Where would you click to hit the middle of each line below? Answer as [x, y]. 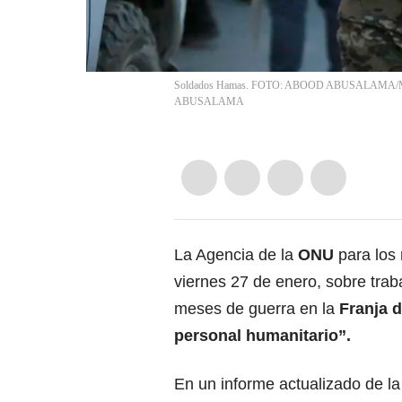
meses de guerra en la [257, 309]
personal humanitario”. [262, 336]
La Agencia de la [236, 255]
